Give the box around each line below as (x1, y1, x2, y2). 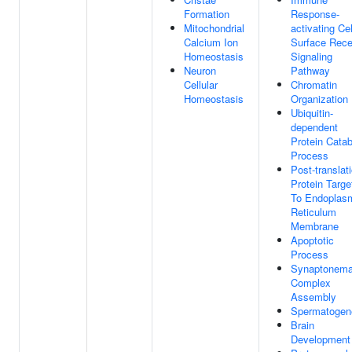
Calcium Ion (184, 35, 238, 49)
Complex (291, 275, 331, 290)
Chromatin (291, 77, 337, 92)
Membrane (291, 218, 339, 233)
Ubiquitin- (291, 105, 333, 120)
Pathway (291, 63, 330, 78)
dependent (291, 119, 338, 134)
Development (291, 332, 350, 346)
